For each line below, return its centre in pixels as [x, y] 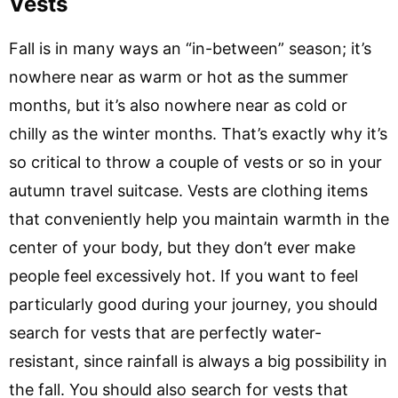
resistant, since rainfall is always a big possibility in [198, 361]
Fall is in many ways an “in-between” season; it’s [190, 48]
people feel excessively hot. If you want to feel [183, 275]
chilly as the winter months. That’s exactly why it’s [198, 133]
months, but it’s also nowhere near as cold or [178, 105]
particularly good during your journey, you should [193, 304]
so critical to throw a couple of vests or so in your [195, 162]
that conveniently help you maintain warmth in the [199, 219]
